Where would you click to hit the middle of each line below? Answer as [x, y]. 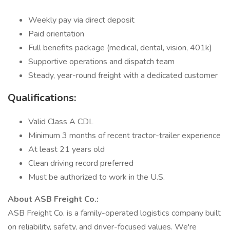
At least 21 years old [66, 149]
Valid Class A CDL [61, 122]
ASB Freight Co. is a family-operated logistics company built [114, 213]
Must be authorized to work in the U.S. [97, 177]
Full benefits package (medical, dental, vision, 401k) [120, 48]
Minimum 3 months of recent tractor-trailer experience [124, 136]
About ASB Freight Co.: [53, 199]
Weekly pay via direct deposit [81, 20]
